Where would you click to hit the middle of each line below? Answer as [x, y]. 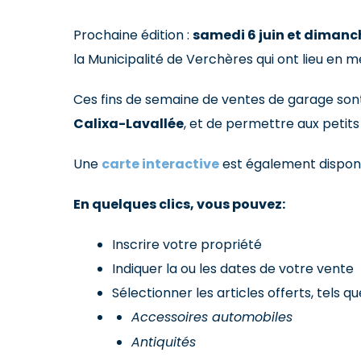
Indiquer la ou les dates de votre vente [232, 268]
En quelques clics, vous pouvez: [179, 204]
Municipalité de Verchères [170, 59]
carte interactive [160, 164]
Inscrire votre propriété [187, 244]
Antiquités [163, 343]
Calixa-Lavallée [128, 123]
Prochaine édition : [133, 35]
